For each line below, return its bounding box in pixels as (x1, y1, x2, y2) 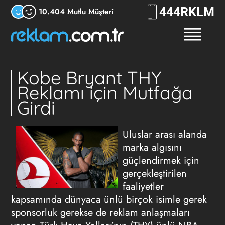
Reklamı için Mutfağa (17, 81, 193, 104)
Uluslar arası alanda (123, 127, 207, 142)
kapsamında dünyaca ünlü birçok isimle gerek (11, 192, 207, 207)
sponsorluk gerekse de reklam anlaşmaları (11, 205, 190, 220)
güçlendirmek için (123, 153, 199, 168)
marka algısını (123, 140, 182, 155)
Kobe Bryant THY (17, 66, 162, 89)
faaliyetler (123, 179, 164, 194)
